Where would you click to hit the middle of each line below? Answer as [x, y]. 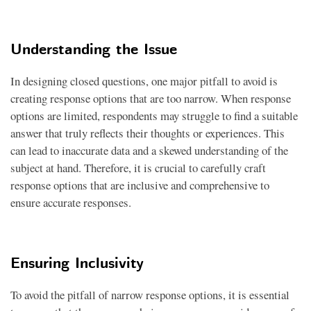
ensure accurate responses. [71, 202]
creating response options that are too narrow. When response [151, 98]
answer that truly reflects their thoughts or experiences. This [148, 133]
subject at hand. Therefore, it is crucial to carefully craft [138, 168]
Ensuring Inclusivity [77, 264]
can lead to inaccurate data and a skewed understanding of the [149, 150]
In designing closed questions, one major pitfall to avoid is [144, 81]
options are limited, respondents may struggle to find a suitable [154, 116]
